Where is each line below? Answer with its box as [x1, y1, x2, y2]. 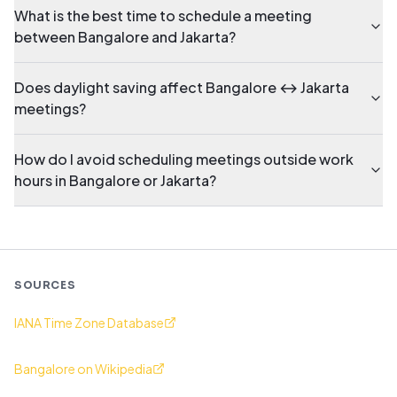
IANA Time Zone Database [14, 315, 164, 331]
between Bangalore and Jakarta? [14, 27, 236, 46]
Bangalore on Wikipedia [14, 361, 152, 377]
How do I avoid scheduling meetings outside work [14, 150, 354, 168]
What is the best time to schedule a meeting [14, 6, 312, 25]
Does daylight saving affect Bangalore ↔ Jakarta [14, 78, 349, 97]
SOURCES [14, 278, 76, 292]
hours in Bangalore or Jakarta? [14, 171, 216, 190]
